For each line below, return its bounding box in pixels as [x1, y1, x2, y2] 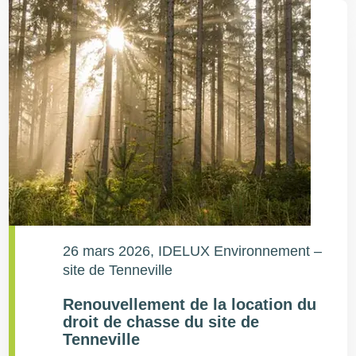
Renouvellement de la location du [63, 296, 317, 313]
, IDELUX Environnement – [150, 243, 323, 259]
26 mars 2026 [63, 243, 151, 259]
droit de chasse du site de [63, 313, 260, 331]
